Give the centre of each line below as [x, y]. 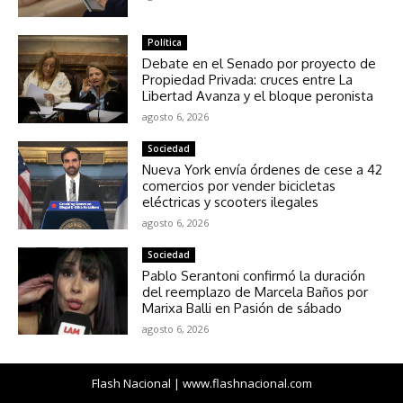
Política [165, 42]
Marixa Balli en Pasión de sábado [242, 308]
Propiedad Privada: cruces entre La [248, 79]
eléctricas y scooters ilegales [231, 201]
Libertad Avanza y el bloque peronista [258, 95]
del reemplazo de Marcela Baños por [255, 291]
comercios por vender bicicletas [239, 185]
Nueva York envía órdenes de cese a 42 [263, 169]
